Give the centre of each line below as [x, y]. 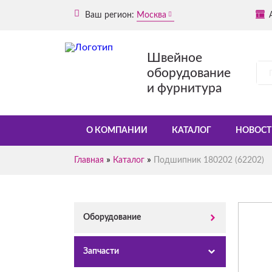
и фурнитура [184, 88]
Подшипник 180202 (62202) [209, 160]
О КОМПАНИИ [117, 131]
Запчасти [101, 251]
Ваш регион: [108, 15]
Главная [89, 160]
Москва [151, 15]
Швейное [175, 58]
